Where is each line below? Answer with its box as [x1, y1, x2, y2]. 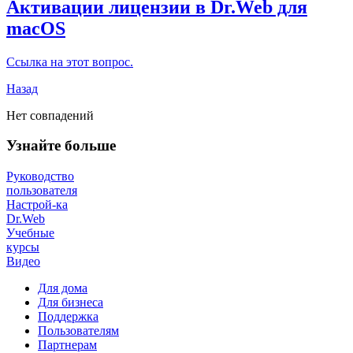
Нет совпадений [6, 108, 94, 122]
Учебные [6, 226, 54, 240]
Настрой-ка [6, 198, 68, 212]
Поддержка [38, 310, 98, 324]
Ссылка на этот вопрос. [6, 54, 133, 69]
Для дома [38, 281, 87, 295]
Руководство [6, 169, 74, 184]
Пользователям [38, 324, 119, 338]
